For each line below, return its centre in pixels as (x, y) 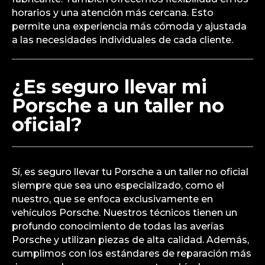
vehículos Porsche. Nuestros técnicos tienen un (125, 213)
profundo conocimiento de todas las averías (118, 227)
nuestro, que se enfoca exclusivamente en (112, 199)
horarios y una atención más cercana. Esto (113, 13)
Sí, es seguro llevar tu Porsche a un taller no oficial (130, 172)
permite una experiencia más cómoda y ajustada (129, 27)
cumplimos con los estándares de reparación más (132, 254)
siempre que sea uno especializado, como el (118, 186)
